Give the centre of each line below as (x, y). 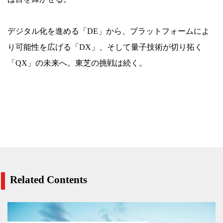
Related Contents (49, 180)
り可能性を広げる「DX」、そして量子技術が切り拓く (105, 47)
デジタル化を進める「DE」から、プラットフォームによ (109, 31)
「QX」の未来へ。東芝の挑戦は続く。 (77, 63)
